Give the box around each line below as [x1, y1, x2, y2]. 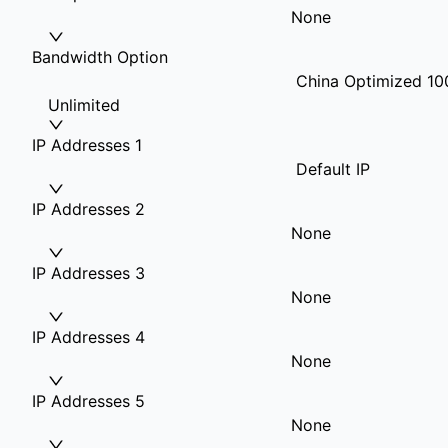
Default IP [291, 159, 370, 179]
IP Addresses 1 [32, 135, 142, 155]
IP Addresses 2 [32, 199, 145, 219]
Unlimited [48, 95, 120, 115]
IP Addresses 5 [32, 391, 145, 411]
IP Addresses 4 [32, 327, 145, 347]
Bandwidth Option [32, 47, 168, 67]
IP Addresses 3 [32, 263, 145, 283]
